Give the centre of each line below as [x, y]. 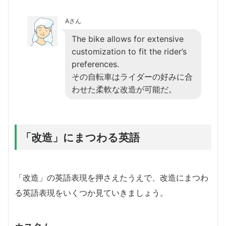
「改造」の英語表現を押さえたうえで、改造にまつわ [111, 177]
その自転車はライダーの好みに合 [132, 76]
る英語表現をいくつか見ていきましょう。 [91, 192]
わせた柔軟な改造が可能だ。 [124, 89]
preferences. [95, 64]
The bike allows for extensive [128, 39]
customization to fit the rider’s [129, 51]
